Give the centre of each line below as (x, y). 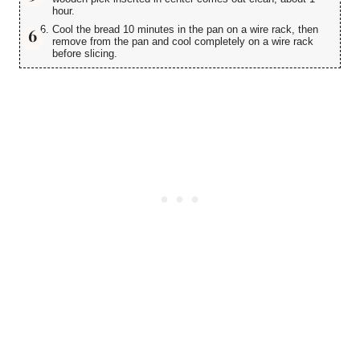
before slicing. (85, 54)
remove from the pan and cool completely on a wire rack (183, 42)
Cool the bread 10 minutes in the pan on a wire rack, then (185, 30)
